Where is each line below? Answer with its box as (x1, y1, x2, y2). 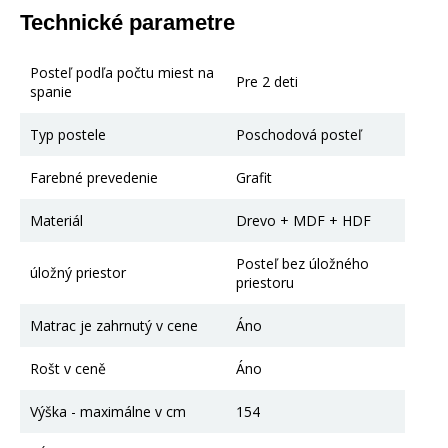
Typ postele (30, 124, 106, 144)
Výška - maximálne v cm (30, 401, 186, 421)
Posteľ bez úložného (236, 253, 369, 273)
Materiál (30, 210, 83, 230)
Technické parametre (20, 9, 235, 35)
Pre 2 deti (236, 71, 298, 91)
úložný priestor (30, 262, 126, 282)
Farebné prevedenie (30, 167, 158, 187)
